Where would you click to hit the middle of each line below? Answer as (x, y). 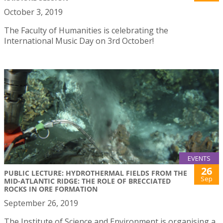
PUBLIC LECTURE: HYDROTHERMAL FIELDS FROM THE (96, 173)
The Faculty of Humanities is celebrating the (86, 31)
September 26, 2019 (41, 203)
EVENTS (199, 159)
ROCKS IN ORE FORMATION (51, 189)
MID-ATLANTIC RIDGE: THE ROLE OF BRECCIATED (87, 181)
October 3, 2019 (33, 12)
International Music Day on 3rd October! (79, 41)
